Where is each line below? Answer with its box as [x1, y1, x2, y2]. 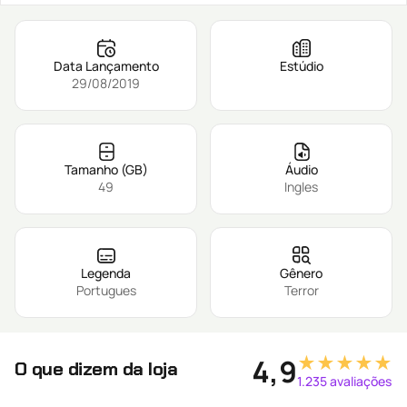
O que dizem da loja [15, 356, 178, 381]
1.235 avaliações [297, 372, 392, 390]
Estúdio [279, 57, 323, 74]
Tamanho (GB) [64, 161, 148, 178]
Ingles [284, 178, 318, 195]
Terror [283, 282, 319, 299]
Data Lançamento [53, 57, 159, 74]
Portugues [75, 282, 136, 299]
